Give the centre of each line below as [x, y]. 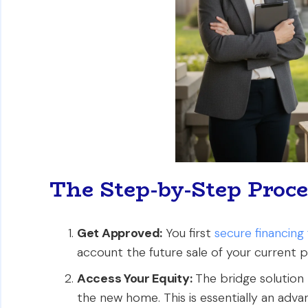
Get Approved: [120, 233]
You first [189, 233]
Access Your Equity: [135, 278]
